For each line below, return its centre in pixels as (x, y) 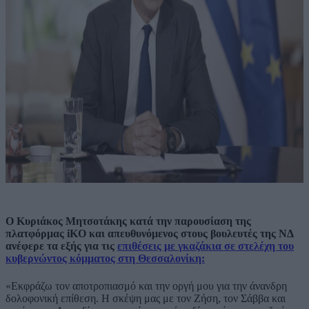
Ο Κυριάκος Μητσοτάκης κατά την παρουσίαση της (128, 221)
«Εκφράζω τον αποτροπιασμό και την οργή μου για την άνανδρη (146, 286)
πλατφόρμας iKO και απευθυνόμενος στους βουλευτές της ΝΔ (149, 234)
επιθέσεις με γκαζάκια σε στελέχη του (206, 246)
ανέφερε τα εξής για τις (61, 246)
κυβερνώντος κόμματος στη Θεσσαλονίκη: (105, 259)
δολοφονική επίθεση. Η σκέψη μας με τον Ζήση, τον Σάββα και (146, 298)
